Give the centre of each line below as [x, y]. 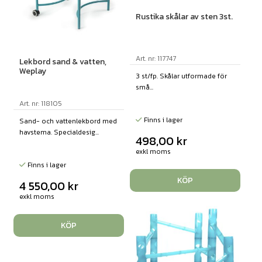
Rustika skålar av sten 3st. [184, 17]
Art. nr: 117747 [156, 58]
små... [144, 87]
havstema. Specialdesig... [59, 132]
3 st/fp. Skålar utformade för [181, 76]
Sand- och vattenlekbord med [68, 121]
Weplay [32, 71]
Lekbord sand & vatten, [63, 62]
